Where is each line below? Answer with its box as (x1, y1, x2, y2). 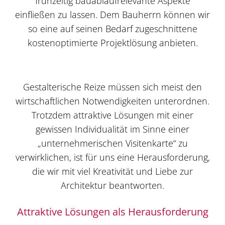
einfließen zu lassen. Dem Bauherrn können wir (15, 8, 210, 21)
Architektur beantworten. (61, 179, 164, 191)
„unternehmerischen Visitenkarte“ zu (37, 137, 188, 149)
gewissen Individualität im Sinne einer (36, 123, 189, 135)
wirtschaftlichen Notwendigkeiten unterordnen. (16, 94, 209, 107)
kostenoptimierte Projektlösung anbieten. (27, 36, 198, 49)
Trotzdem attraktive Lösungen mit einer (32, 108, 193, 121)
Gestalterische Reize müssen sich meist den (23, 80, 202, 93)
